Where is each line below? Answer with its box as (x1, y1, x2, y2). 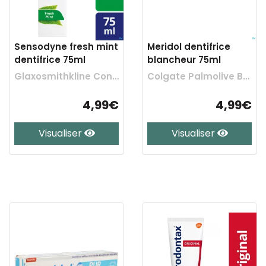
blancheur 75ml (147, 53, 221, 66)
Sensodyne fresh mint (14, 40, 118, 53)
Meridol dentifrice (147, 40, 230, 53)
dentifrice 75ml (14, 53, 85, 66)
